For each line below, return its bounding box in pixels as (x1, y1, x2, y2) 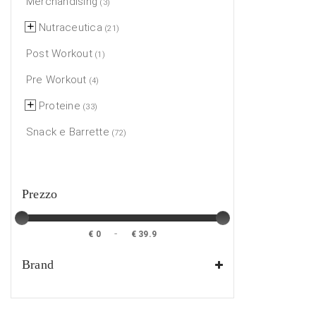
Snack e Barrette (26, 125, 109, 138)
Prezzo (22, 187, 58, 202)
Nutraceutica (39, 20, 102, 34)
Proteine (39, 99, 80, 112)
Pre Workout (26, 73, 87, 86)
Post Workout (26, 47, 92, 60)
